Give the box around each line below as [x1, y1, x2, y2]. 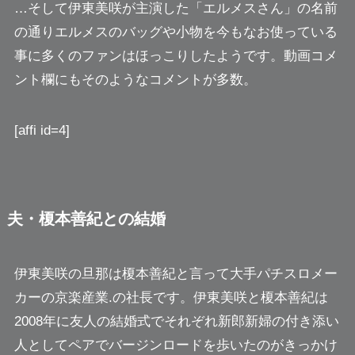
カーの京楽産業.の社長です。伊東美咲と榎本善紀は [13, 289, 328, 305]
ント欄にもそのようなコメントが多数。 [13, 72, 257, 88]
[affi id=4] [13, 123, 70, 139]
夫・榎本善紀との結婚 [6, 210, 166, 228]
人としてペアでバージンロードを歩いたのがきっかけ [13, 337, 338, 353]
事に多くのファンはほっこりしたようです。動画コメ [13, 48, 338, 64]
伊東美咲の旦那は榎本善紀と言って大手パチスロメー [13, 265, 338, 281]
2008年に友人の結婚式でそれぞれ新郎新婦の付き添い [13, 313, 339, 329]
